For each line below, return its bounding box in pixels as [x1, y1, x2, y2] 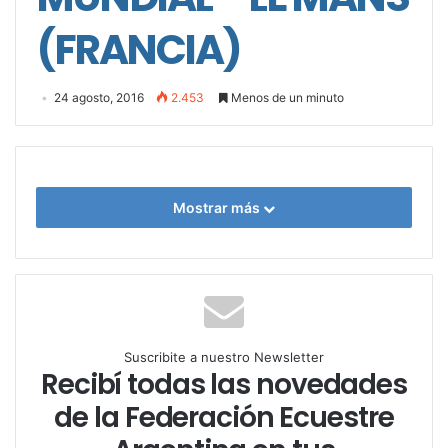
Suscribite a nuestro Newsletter [124, 349, 324, 366]
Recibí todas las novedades [41, 365, 407, 405]
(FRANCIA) [36, 21, 241, 79]
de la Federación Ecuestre [54, 398, 394, 438]
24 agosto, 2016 [54, 90, 144, 106]
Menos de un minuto [228, 90, 344, 106]
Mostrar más [173, 199, 263, 217]
